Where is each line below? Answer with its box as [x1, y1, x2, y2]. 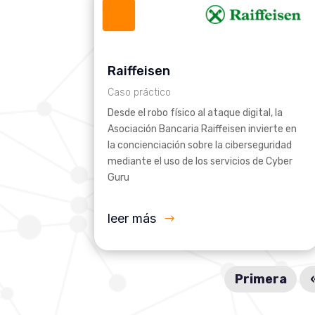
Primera [234, 271, 287, 288]
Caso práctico [108, 86, 172, 99]
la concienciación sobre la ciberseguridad [108, 139, 292, 152]
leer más [108, 211, 157, 226]
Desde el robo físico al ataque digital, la [108, 107, 283, 120]
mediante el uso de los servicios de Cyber [108, 155, 293, 168]
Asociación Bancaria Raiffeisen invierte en [108, 123, 297, 136]
